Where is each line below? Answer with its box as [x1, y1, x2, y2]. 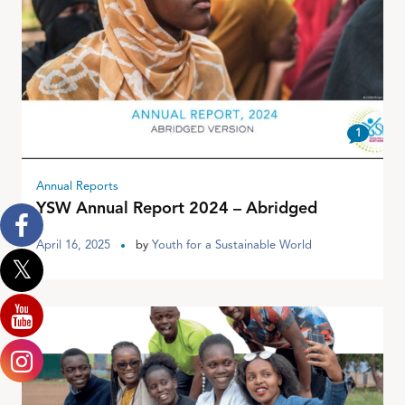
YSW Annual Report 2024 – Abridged [36, 200, 317, 217]
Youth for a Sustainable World [152, 239, 312, 251]
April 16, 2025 [36, 239, 110, 251]
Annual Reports [36, 180, 118, 193]
